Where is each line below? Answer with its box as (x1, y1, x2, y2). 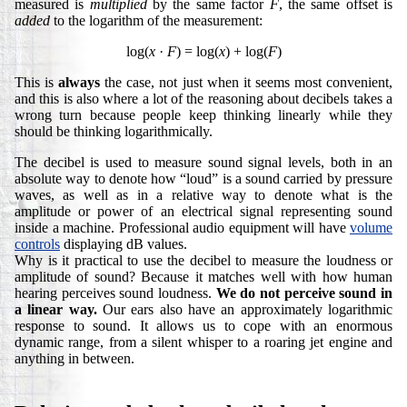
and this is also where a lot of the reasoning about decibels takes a (15, 90, 392, 106)
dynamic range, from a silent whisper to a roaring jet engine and (15, 333, 392, 350)
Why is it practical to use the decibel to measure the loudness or (15, 252, 392, 268)
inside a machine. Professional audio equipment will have (15, 219, 350, 235)
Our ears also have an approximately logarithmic (96, 301, 393, 317)
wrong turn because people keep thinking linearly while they (15, 106, 392, 123)
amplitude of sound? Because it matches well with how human (15, 268, 392, 284)
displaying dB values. (60, 235, 187, 252)
